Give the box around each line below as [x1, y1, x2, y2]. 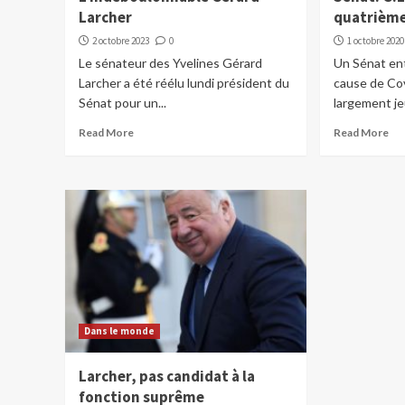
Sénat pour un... [79, 95, 166, 111]
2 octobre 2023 [92, 34, 149, 48]
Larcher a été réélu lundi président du [79, 75, 289, 91]
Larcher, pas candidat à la [79, 366, 255, 387]
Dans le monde [84, 325, 155, 338]
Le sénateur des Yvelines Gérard [79, 55, 262, 71]
